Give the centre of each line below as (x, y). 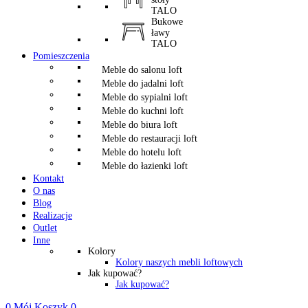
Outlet (45, 228)
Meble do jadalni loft (143, 84)
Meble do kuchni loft (143, 111)
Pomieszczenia (61, 56)
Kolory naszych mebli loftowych (179, 262)
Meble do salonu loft (142, 70)
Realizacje (53, 216)
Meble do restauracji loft (150, 139)
